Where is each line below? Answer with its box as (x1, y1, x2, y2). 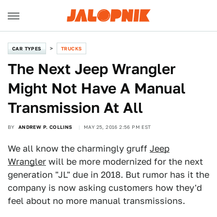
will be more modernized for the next (46, 156, 203, 167)
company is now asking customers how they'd (8, 183, 202, 193)
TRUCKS (61, 46, 82, 51)
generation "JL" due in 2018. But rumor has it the (8, 170, 209, 180)
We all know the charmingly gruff (8, 143, 150, 154)
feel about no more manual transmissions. (8, 196, 185, 206)
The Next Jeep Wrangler (8, 60, 176, 77)
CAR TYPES (12, 46, 42, 51)
